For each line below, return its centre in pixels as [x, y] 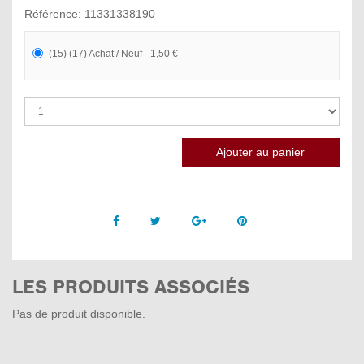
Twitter [177, 220]
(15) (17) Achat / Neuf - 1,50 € [113, 53]
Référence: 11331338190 [90, 14]
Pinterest [269, 220]
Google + [229, 220]
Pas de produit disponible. [79, 313]
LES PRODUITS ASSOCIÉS [131, 287]
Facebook [144, 220]
